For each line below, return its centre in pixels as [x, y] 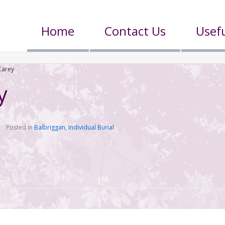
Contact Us [135, 31]
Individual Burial [91, 127]
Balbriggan [50, 127]
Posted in [20, 127]
